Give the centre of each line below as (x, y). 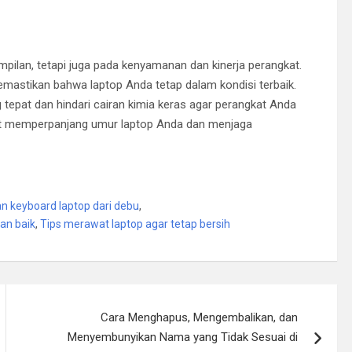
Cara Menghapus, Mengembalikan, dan (200, 317)
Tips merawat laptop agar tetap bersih (135, 224)
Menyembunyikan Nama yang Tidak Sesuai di (183, 337)
